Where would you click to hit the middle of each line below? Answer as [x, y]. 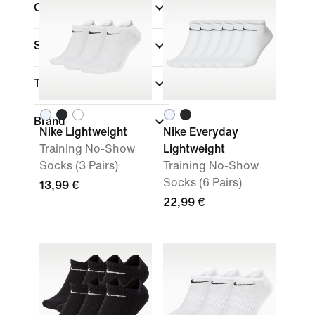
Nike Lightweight [83, 132]
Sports [53, 45]
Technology [66, 83]
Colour [53, 7]
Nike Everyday [201, 132]
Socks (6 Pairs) [202, 182]
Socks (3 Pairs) [79, 166]
